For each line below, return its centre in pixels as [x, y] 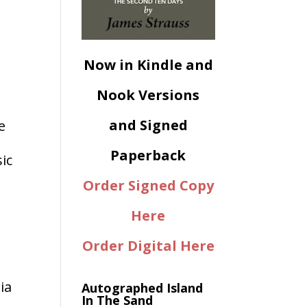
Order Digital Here [148, 246]
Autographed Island [143, 288]
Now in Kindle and [148, 65]
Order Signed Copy [148, 186]
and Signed [148, 125]
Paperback [148, 156]
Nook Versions [148, 95]
